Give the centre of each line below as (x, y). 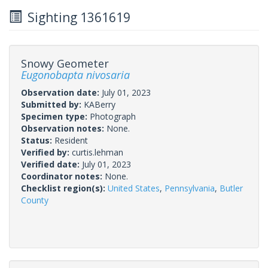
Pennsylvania (190, 188)
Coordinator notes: (63, 176)
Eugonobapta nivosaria (75, 74)
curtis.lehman (98, 152)
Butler (231, 188)
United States (134, 188)
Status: (38, 140)
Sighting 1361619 (76, 17)
